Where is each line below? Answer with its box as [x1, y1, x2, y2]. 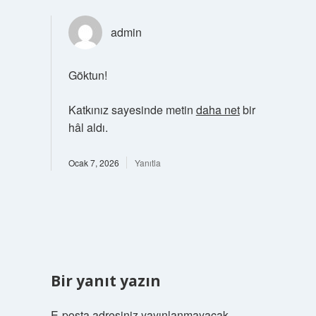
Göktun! [68, 67, 107, 83]
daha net [195, 102, 240, 118]
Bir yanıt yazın [50, 271, 161, 291]
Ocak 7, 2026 [68, 157, 119, 169]
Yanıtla [134, 157, 161, 169]
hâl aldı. [68, 119, 108, 135]
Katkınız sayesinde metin [68, 102, 196, 118]
